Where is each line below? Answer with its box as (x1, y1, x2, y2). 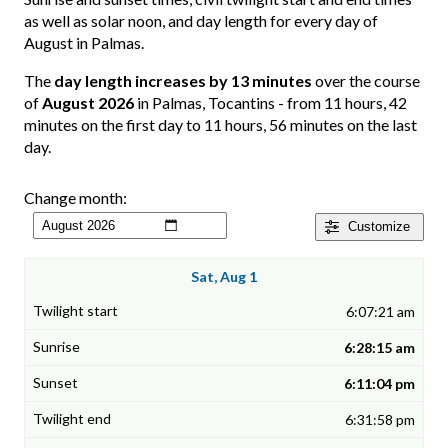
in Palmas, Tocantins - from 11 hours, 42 (134, 93, 407, 113)
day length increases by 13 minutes (54, 71, 312, 91)
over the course (312, 71, 420, 91)
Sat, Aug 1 (191, 268, 257, 286)
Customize (348, 219, 410, 235)
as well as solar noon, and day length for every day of (24, 11, 378, 31)
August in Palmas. (24, 33, 144, 53)
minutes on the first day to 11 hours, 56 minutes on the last (24, 115, 417, 135)
